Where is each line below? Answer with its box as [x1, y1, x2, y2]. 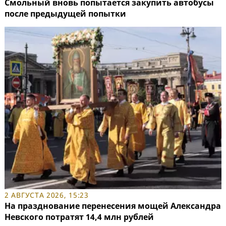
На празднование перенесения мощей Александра [5, 200, 221, 212]
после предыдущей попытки [5, 8, 126, 19]
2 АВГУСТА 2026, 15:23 [5, 190, 89, 200]
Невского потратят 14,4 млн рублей [5, 211, 154, 223]
